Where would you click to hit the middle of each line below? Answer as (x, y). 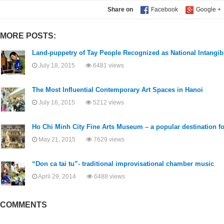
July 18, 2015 (61, 66)
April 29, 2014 (62, 177)
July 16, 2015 (61, 103)
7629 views (108, 140)
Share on (120, 10)
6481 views (108, 66)
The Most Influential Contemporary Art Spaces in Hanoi (117, 90)
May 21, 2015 (61, 140)
